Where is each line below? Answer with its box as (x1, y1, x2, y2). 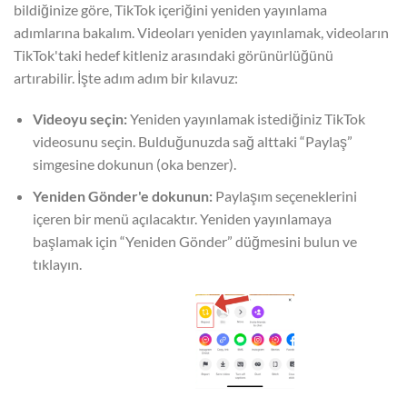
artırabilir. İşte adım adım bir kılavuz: (14, 68, 238, 86)
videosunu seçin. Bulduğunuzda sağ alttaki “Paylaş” (32, 133, 352, 151)
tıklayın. (32, 255, 82, 273)
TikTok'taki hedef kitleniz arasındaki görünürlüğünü (14, 45, 333, 64)
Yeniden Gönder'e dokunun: (32, 187, 213, 205)
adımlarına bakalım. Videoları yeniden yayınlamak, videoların (14, 23, 389, 41)
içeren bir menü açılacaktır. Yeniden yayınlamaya (32, 210, 332, 228)
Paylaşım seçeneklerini (212, 187, 357, 205)
